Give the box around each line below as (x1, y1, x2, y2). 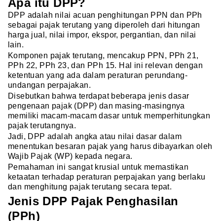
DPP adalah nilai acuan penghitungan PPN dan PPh (8, 11, 202, 20)
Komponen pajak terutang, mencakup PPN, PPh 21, (8, 51, 199, 60)
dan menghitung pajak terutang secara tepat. (8, 183, 172, 191)
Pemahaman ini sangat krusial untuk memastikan (8, 163, 188, 172)
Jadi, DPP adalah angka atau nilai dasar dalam (8, 132, 182, 141)
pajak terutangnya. (8, 121, 76, 130)
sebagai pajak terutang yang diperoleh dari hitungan (8, 21, 200, 30)
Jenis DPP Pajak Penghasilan (8, 194, 179, 208)
